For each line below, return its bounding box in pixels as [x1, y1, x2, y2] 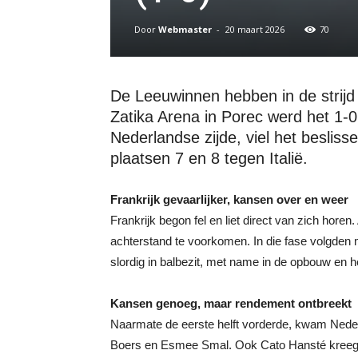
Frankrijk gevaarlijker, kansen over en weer [110, 193, 348, 206]
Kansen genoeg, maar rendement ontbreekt [110, 296, 352, 310]
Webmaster [158, 23, 212, 35]
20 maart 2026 [225, 23, 284, 35]
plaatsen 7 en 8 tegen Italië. [110, 149, 308, 167]
